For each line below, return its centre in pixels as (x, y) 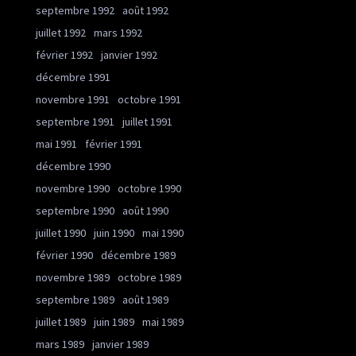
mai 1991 (56, 144)
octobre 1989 (149, 277)
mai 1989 (163, 322)
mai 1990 (163, 233)
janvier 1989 (120, 344)
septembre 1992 (75, 10)
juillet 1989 (61, 322)
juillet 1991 (147, 122)
